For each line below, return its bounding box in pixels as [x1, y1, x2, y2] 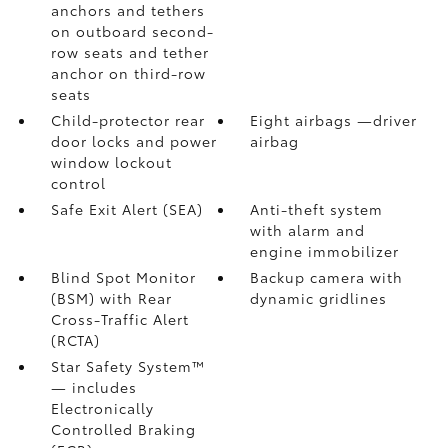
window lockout [50, 152, 172, 172]
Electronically [50, 398, 154, 418]
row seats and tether [50, 42, 209, 62]
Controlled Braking [50, 419, 196, 439]
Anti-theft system [250, 199, 384, 219]
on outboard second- [50, 21, 214, 41]
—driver [357, 110, 418, 130]
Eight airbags [250, 110, 358, 130]
